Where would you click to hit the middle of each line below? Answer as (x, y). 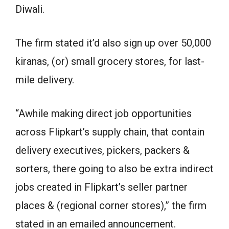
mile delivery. (45, 79)
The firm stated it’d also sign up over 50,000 (113, 43)
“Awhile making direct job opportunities (104, 113)
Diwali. (30, 9)
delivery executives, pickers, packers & (102, 150)
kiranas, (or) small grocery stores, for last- (110, 61)
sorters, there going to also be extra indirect (114, 168)
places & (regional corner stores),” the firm (111, 205)
